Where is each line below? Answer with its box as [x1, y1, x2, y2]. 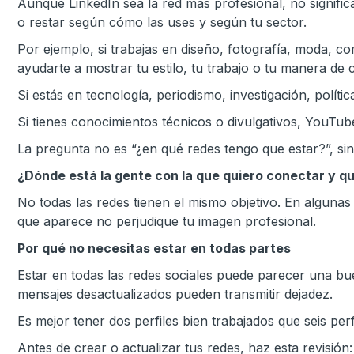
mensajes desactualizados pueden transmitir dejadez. [17, 286, 333, 302]
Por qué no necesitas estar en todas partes [17, 240, 291, 256]
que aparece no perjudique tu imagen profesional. [17, 213, 316, 229]
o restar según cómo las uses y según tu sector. [17, 14, 307, 30]
